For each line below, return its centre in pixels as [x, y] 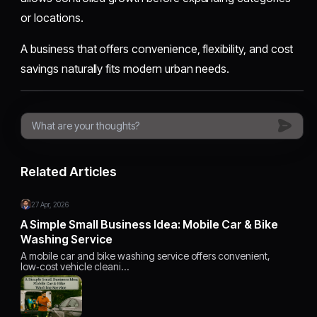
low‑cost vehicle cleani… [75, 266]
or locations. [52, 17]
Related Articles [69, 171]
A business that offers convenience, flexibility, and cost [157, 48]
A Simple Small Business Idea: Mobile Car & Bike [150, 224]
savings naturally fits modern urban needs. [125, 68]
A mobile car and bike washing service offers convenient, [146, 255]
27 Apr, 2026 [50, 204]
